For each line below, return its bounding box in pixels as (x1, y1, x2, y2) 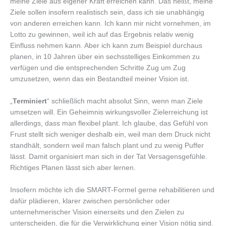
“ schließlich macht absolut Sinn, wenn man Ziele (47, 97, 203, 105)
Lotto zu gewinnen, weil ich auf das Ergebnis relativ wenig (10, 31, 194, 39)
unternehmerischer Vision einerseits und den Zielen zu (10, 208, 184, 216)
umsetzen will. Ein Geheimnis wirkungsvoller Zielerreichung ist (10, 108, 208, 117)
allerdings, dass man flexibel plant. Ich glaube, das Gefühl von (10, 120, 208, 128)
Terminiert (13, 97, 47, 105)
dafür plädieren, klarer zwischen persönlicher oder (10, 197, 170, 205)
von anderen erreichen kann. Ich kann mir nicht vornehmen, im (10, 20, 211, 28)
